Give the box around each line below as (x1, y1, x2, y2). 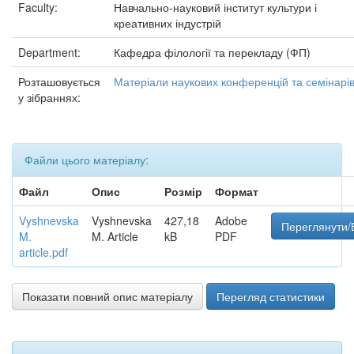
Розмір (164, 183, 202, 199)
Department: (18, 44, 84, 60)
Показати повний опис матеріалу (22, 288, 193, 304)
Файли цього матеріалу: (24, 152, 149, 168)
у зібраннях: (18, 89, 81, 105)
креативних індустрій (114, 15, 221, 31)
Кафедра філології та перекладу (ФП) (114, 44, 311, 60)
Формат (215, 183, 258, 199)
